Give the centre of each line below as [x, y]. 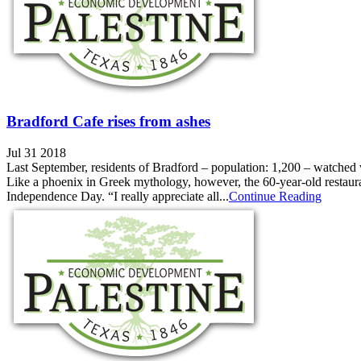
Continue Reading [275, 197]
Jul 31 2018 [36, 153]
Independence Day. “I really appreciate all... [118, 197]
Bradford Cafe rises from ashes [108, 122]
